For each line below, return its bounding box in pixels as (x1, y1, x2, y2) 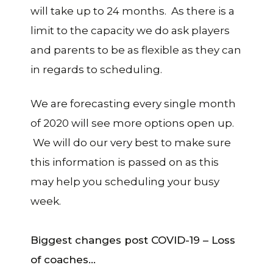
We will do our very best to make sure (30, 136, 231, 149)
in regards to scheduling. (30, 63, 162, 76)
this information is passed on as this (30, 155, 219, 168)
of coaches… (30, 253, 96, 266)
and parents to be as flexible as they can (30, 43, 241, 56)
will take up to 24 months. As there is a (30, 4, 235, 17)
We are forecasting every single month (30, 97, 236, 110)
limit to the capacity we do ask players (30, 24, 230, 37)
